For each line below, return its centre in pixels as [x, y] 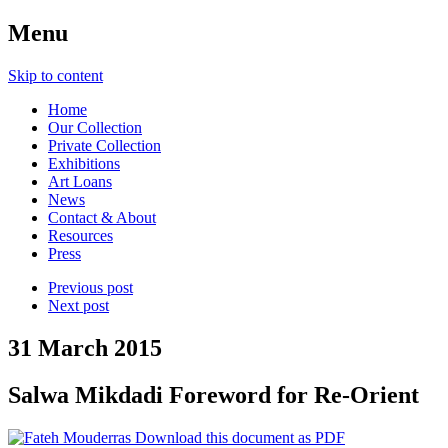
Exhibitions [84, 163]
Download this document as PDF [240, 437]
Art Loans [80, 181]
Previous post [90, 287]
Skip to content [55, 75]
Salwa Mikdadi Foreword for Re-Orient [213, 394]
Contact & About [102, 217]
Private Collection [104, 145]
